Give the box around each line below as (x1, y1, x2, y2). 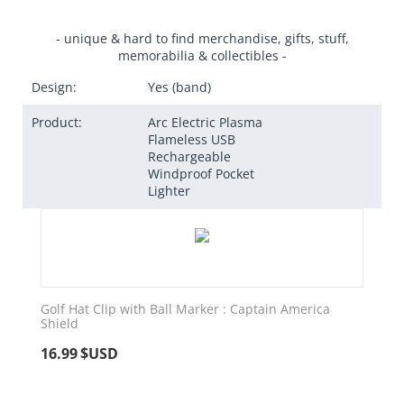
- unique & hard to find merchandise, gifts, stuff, (55, 29, 349, 47)
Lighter (148, 181, 190, 199)
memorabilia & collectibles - (117, 46, 287, 64)
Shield (41, 314, 78, 332)
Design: (32, 78, 77, 96)
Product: (32, 113, 82, 131)
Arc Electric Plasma (148, 113, 262, 131)
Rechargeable (148, 147, 231, 165)
